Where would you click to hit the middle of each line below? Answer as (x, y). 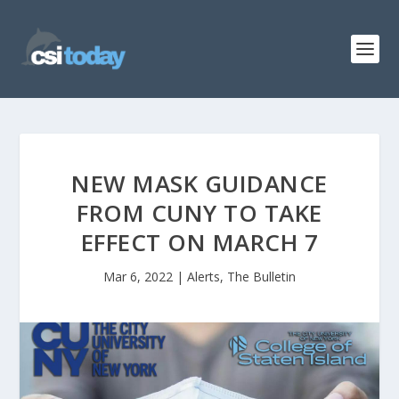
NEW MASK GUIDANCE (199, 183)
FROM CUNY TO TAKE (199, 213)
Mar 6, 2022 (138, 277)
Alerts (204, 277)
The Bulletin (261, 277)
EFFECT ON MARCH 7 (199, 242)
